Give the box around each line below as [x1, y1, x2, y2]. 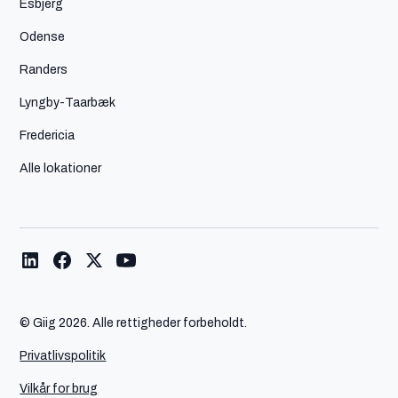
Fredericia [20, 124, 76, 145]
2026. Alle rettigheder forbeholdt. [59, 312, 248, 332]
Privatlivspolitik [20, 345, 107, 365]
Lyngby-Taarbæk [20, 92, 116, 112]
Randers [20, 59, 68, 79]
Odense [20, 26, 66, 46]
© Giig [20, 312, 60, 332]
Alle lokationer [20, 157, 102, 178]
